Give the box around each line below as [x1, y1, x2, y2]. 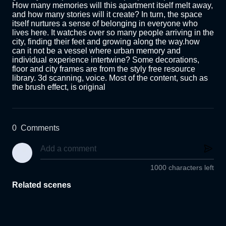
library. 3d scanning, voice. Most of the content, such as [12, 74, 208, 82]
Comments [21, 124, 60, 132]
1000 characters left [150, 163, 214, 172]
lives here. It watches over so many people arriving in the [12, 28, 214, 37]
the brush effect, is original [12, 83, 105, 91]
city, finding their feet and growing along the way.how [12, 37, 200, 46]
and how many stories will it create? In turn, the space [12, 10, 202, 19]
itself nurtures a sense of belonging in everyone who [12, 19, 198, 28]
